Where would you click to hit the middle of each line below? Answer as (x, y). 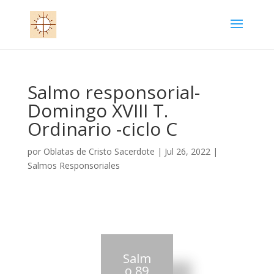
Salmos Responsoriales (73, 165)
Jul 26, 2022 (187, 151)
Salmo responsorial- (113, 92)
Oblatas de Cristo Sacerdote (99, 151)
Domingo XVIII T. (98, 110)
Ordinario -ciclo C (102, 129)
